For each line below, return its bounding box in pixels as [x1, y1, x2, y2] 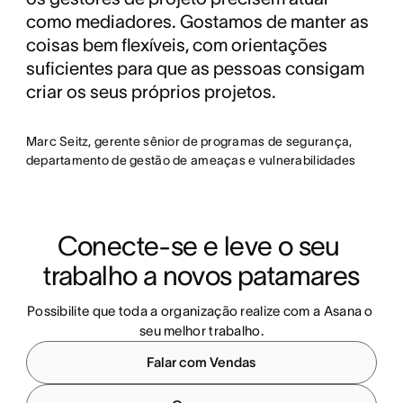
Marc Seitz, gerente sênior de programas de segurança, [25, 134, 353, 149]
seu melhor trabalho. [139, 323, 264, 339]
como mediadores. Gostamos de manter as [25, 12, 369, 32]
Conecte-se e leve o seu [57, 231, 340, 262]
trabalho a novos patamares [43, 261, 360, 291]
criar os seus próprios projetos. [25, 82, 276, 103]
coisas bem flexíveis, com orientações [25, 35, 327, 56]
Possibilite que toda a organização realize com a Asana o [26, 303, 373, 319]
